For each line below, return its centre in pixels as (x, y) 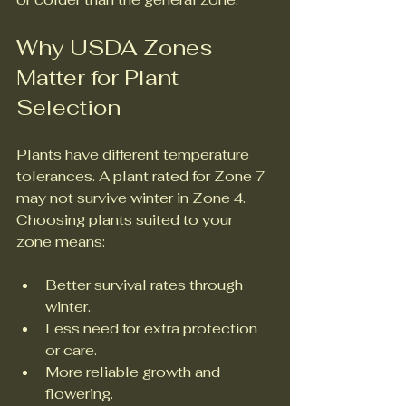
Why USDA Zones (117, 48)
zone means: (61, 242)
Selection (68, 108)
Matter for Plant (100, 78)
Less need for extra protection (153, 329)
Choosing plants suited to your (126, 220)
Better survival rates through (146, 285)
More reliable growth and (135, 372)
